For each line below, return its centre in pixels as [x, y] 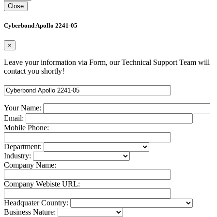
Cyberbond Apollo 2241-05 [41, 25]
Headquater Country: [37, 202]
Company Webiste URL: [42, 184]
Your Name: [23, 108]
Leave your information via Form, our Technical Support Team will [107, 62]
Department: [24, 146]
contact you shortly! [34, 71]
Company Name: [30, 165]
